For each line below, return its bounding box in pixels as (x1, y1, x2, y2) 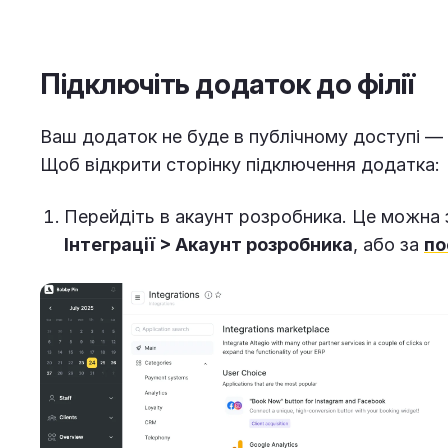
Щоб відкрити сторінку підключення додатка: (40, 154, 440, 176)
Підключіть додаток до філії (40, 67, 414, 102)
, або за (353, 234, 424, 256)
